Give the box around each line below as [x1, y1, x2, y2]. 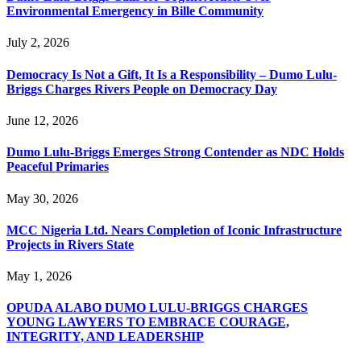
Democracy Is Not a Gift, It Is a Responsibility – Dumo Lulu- [6, 67, 337, 81]
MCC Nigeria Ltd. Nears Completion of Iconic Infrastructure [6, 222, 342, 237]
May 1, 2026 [6, 269, 72, 284]
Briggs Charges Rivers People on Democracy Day [6, 81, 277, 96]
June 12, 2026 [6, 113, 78, 127]
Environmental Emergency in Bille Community [6, 4, 263, 19]
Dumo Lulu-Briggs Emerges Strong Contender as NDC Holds [6, 145, 344, 160]
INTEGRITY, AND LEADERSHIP [6, 330, 204, 344]
